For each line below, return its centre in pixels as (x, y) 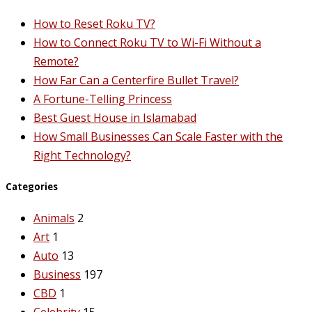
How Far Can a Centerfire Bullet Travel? (136, 80)
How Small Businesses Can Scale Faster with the (158, 136)
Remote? (56, 61)
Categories (32, 186)
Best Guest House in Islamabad (115, 117)
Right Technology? (82, 155)
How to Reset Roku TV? (94, 23)
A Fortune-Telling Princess (103, 99)
